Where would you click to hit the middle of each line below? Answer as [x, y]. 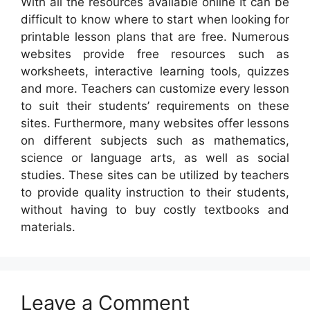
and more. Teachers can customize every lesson [155, 89]
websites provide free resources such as [155, 54]
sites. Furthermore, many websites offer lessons [155, 124]
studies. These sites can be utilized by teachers [155, 175]
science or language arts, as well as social [155, 158]
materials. [48, 227]
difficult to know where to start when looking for [155, 20]
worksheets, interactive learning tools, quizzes [155, 72]
